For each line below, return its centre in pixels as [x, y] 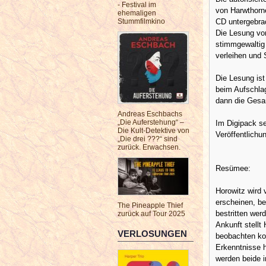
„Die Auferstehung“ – [151, 122]
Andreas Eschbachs [150, 114]
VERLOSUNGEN [152, 234]
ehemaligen [137, 13]
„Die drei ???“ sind [148, 139]
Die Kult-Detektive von [153, 131]
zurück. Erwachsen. [149, 147]
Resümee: [233, 168]
